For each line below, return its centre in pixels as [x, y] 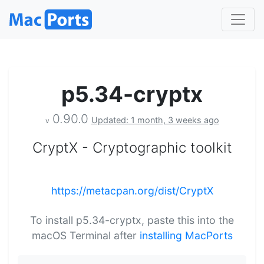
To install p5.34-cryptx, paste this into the [132, 220]
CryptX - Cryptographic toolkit [132, 147]
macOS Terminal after [85, 235]
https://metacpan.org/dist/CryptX [132, 190]
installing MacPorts [186, 235]
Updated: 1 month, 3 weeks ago [155, 120]
